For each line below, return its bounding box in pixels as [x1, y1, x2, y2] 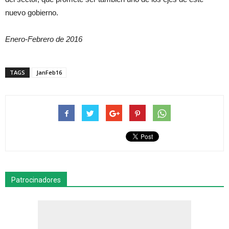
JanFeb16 [36, 68, 62, 76]
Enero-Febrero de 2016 [5, 35, 82, 43]
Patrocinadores [11, 176, 61, 184]
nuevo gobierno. [5, 8, 58, 17]
